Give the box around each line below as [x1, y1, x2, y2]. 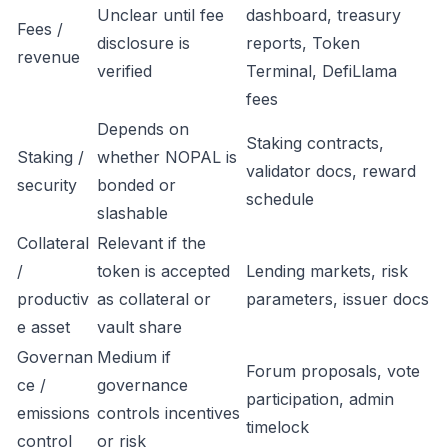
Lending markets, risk [246, 261, 408, 281]
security [17, 175, 77, 195]
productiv [17, 289, 89, 309]
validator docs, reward [246, 161, 416, 181]
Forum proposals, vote [246, 361, 420, 381]
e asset [17, 317, 70, 337]
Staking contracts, [246, 133, 384, 153]
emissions [17, 403, 90, 423]
